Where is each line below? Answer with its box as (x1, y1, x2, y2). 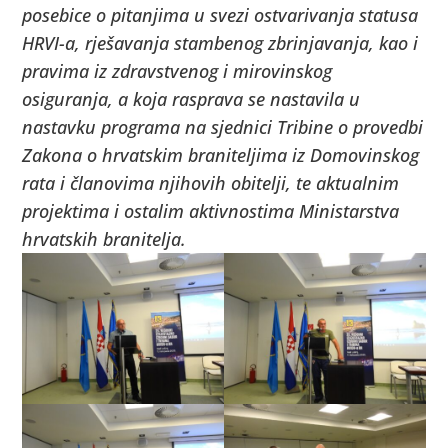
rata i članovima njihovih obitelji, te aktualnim (22, 170, 400, 195)
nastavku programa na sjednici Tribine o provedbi (22, 114, 424, 139)
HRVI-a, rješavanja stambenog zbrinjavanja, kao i (22, 30, 419, 55)
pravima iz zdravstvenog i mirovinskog (22, 58, 333, 83)
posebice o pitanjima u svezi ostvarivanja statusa (22, 2, 419, 27)
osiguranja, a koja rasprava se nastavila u (22, 86, 361, 111)
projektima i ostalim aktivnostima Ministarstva (22, 198, 400, 223)
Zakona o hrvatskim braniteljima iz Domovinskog (22, 142, 420, 167)
